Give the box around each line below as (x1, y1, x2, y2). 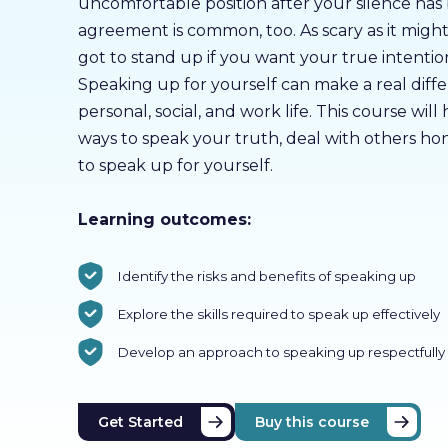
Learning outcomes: (77, 210, 251, 229)
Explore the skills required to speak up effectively (117, 306, 440, 322)
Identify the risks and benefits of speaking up (117, 268, 416, 284)
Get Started (97, 413, 183, 431)
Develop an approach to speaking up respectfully (117, 344, 445, 360)
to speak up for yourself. (77, 156, 273, 175)
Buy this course (254, 413, 369, 431)
